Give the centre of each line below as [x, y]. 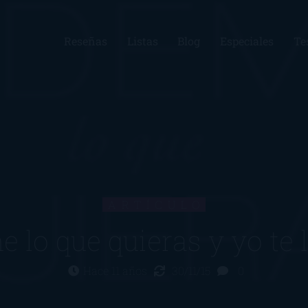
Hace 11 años [117, 271]
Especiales [247, 41]
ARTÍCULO [157, 205]
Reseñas [85, 41]
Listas [142, 41]
